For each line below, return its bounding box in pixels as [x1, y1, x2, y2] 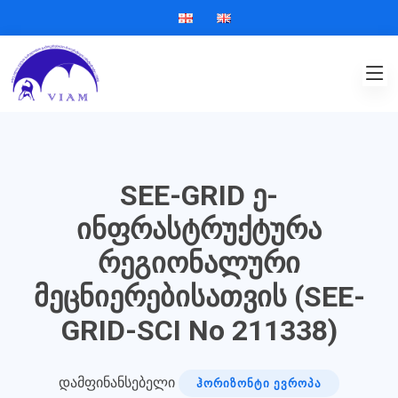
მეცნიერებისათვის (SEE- [33, 280, 365, 314]
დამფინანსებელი [59, 372, 179, 392]
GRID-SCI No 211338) [60, 314, 338, 347]
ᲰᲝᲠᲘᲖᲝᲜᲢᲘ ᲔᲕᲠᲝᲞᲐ [196, 377, 322, 390]
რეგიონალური [98, 246, 300, 280]
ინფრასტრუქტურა [76, 212, 322, 246]
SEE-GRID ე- [120, 179, 278, 212]
